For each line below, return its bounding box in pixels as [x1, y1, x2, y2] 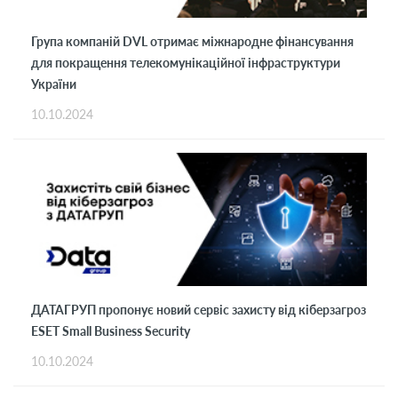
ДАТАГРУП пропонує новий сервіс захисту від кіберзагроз [31, 301, 366, 317]
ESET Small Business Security [31, 322, 190, 338]
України [31, 76, 76, 92]
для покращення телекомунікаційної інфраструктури [31, 54, 340, 70]
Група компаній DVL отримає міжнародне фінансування [31, 33, 354, 49]
